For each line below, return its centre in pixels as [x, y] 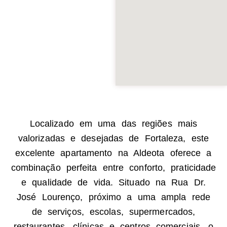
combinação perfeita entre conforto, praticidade [113, 168]
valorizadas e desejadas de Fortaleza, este [113, 138]
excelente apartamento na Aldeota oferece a [113, 153]
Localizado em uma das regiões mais [113, 124]
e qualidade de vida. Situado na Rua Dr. [113, 182]
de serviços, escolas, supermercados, [113, 212]
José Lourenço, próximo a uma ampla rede [113, 197]
